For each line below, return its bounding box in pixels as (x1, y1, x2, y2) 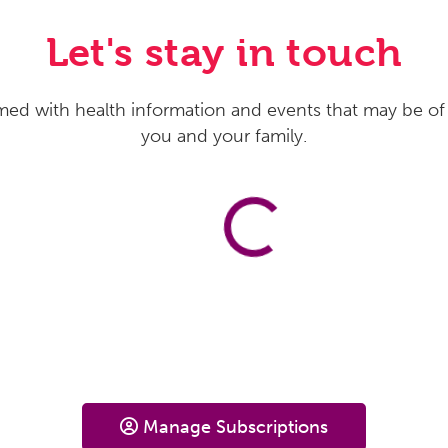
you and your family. (141, 124, 307, 147)
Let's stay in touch (45, 29, 403, 75)
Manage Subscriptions (143, 415, 328, 438)
